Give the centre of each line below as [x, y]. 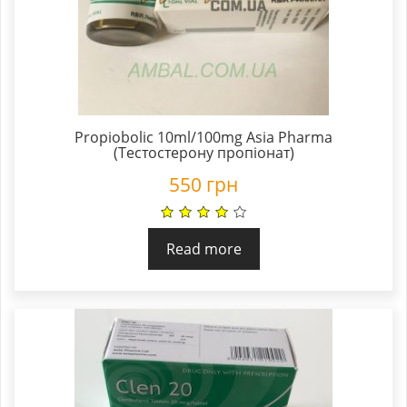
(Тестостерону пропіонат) [203, 152]
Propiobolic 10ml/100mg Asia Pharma [203, 137]
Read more [203, 249]
